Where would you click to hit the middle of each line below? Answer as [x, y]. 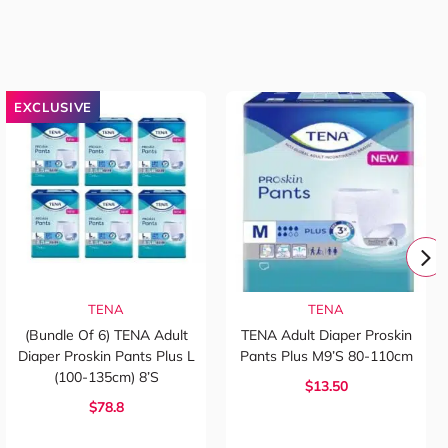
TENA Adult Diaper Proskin [326, 335]
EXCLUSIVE [53, 107]
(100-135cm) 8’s [106, 377]
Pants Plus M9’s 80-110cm [326, 356]
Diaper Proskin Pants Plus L [106, 356]
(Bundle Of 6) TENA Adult [106, 335]
